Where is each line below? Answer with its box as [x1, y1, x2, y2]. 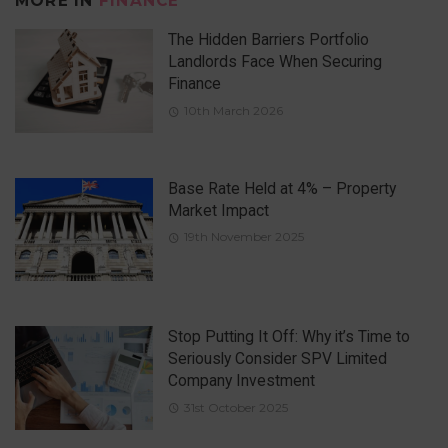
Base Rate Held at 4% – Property [167, 178, 396, 198]
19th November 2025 [183, 229, 304, 245]
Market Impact [167, 200, 269, 220]
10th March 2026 [183, 102, 283, 118]
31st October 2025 [183, 399, 288, 415]
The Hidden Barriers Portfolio [167, 30, 369, 50]
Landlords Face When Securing [167, 52, 382, 72]
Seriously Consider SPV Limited [167, 349, 387, 369]
